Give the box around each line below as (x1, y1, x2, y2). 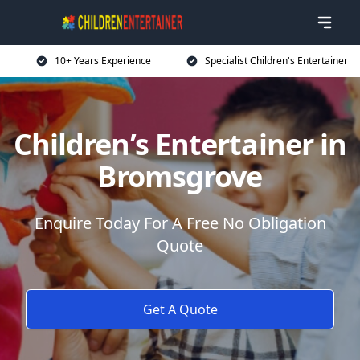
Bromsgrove (97, 157, 263, 196)
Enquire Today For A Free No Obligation (34, 212, 326, 234)
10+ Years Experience (55, 54, 151, 67)
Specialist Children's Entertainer (205, 54, 348, 67)
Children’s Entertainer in (13, 125, 347, 164)
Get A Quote (142, 301, 218, 318)
